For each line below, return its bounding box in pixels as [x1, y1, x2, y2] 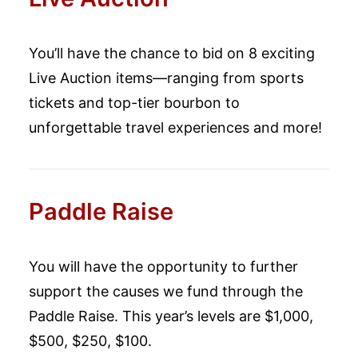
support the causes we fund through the [29, 283, 303, 300]
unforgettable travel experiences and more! [29, 119, 322, 136]
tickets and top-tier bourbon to [29, 94, 240, 111]
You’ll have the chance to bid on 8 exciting [29, 45, 315, 62]
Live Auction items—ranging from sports [29, 70, 304, 86]
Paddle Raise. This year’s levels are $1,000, [29, 308, 313, 324]
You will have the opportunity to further [29, 258, 298, 275]
